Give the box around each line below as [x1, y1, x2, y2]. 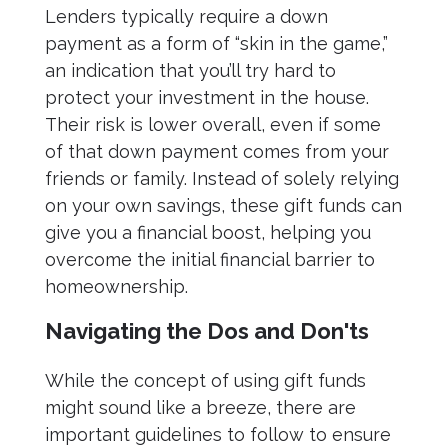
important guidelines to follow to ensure [45, 423, 391, 445]
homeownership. [45, 275, 188, 297]
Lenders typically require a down [45, 5, 328, 27]
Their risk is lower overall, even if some [45, 113, 381, 135]
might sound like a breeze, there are [45, 396, 356, 418]
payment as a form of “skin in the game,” [45, 32, 388, 54]
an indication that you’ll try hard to [45, 59, 336, 81]
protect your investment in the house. [45, 86, 369, 108]
